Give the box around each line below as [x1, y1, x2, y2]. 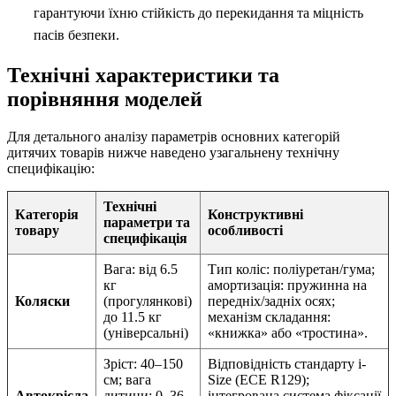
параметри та [103, 214, 190, 230]
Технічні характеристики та [7, 63, 279, 87]
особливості [208, 222, 283, 238]
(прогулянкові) [103, 293, 192, 308]
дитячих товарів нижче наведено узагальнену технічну [7, 144, 339, 160]
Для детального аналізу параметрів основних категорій [7, 128, 340, 144]
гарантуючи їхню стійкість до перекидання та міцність [34, 4, 363, 20]
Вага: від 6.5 [103, 261, 178, 277]
